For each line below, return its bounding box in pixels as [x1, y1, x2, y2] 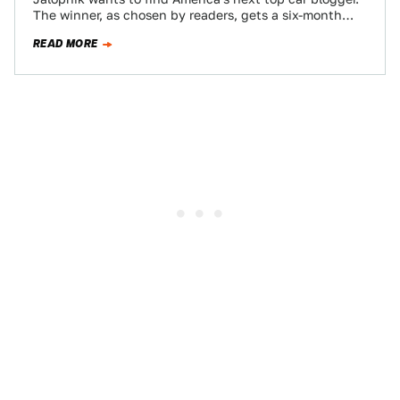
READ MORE [33, 36, 98, 52]
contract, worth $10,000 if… [33, 24, 203, 38]
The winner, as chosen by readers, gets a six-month [33, 8, 342, 22]
